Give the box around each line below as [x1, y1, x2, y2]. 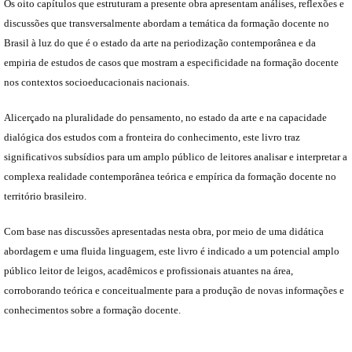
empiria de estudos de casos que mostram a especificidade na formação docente [4, 57, 339, 68]
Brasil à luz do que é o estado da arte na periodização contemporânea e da [4, 37, 316, 49]
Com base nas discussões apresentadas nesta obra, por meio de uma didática [4, 225, 324, 237]
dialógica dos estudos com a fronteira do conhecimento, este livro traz [4, 131, 300, 143]
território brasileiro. [4, 190, 86, 202]
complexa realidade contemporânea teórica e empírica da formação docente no [4, 170, 336, 182]
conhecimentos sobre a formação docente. [4, 304, 181, 316]
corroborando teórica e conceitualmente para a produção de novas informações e [4, 284, 344, 296]
